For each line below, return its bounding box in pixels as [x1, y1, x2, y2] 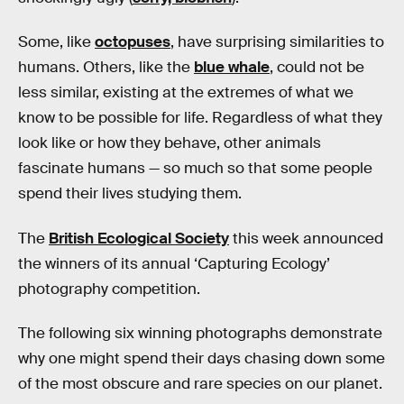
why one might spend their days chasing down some [18, 349, 385, 369]
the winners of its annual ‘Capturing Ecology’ [18, 253, 330, 273]
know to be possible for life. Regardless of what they [18, 108, 382, 128]
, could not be [270, 58, 364, 78]
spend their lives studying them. [18, 184, 242, 204]
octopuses [95, 32, 170, 52]
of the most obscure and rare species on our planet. [18, 374, 382, 394]
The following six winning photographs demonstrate [18, 324, 382, 344]
